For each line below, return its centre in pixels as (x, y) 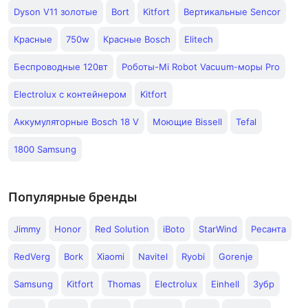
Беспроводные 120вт (61, 67)
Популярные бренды (73, 197)
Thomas (124, 284)
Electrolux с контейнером (70, 94)
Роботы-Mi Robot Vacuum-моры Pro (201, 67)
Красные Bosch (137, 39)
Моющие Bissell (187, 122)
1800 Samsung (45, 149)
